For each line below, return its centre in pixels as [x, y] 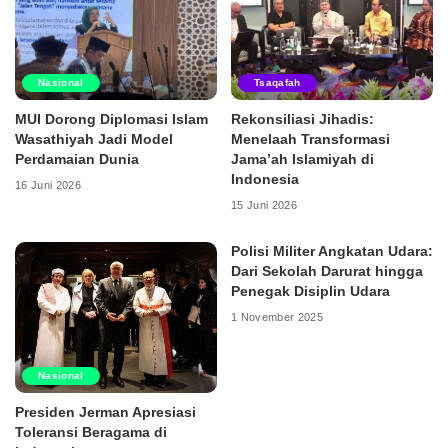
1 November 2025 [277, 317]
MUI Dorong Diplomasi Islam [111, 119]
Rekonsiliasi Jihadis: [302, 119]
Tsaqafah [277, 82]
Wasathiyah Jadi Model [94, 139]
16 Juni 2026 [48, 185]
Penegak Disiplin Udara [310, 291]
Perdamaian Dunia [77, 159]
